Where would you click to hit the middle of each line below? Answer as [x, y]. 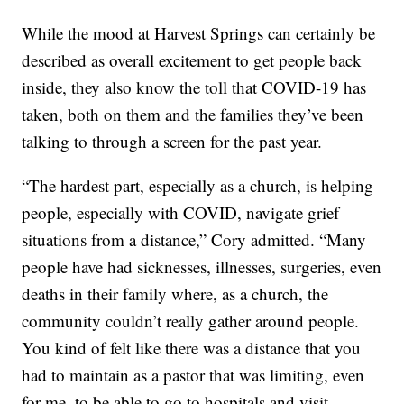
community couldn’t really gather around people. [191, 320]
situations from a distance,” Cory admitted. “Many [194, 239]
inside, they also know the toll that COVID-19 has [194, 87]
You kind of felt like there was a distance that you [192, 347]
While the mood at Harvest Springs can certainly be [199, 32]
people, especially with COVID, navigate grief [181, 212]
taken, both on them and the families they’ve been [193, 114]
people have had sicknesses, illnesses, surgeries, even [202, 266]
